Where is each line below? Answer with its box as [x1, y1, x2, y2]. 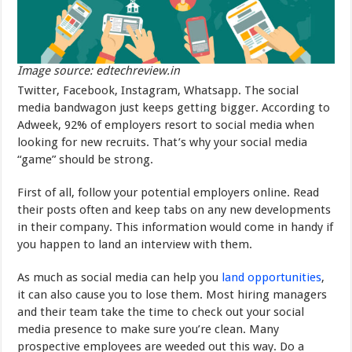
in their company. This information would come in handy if [17, 219, 334, 234]
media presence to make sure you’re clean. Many [17, 321, 280, 336]
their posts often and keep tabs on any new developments [17, 202, 332, 217]
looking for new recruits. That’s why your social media [17, 134, 308, 149]
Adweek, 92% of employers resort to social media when [17, 117, 315, 132]
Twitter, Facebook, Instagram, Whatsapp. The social [17, 82, 299, 97]
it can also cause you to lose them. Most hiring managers [17, 287, 328, 302]
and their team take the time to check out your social [17, 304, 305, 319]
